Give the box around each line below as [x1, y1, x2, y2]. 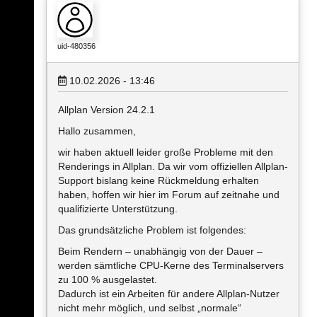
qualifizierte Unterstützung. [58, 203, 178, 214]
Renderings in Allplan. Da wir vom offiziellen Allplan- [58, 161, 288, 172]
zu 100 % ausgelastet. [58, 274, 157, 285]
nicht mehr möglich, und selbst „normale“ [58, 302, 241, 313]
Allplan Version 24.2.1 [58, 104, 155, 115]
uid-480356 [57, 42, 96, 50]
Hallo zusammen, [58, 125, 136, 137]
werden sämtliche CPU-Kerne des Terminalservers [58, 260, 284, 271]
